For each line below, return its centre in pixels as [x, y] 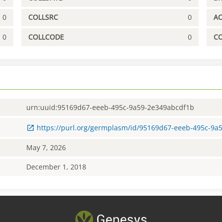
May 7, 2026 [46, 147]
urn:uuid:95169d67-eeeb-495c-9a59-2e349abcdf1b [111, 107]
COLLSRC [43, 17]
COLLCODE [46, 37]
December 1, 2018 [56, 167]
